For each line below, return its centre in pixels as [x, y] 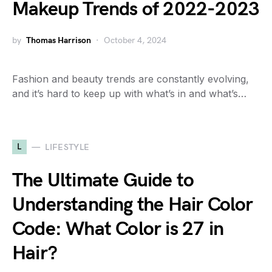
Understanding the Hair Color [133, 205]
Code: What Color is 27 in [118, 229]
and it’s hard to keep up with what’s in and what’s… [129, 93]
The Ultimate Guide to [103, 181]
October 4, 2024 [135, 40]
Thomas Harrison [59, 40]
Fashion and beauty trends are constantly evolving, [131, 79]
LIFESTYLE [67, 147]
